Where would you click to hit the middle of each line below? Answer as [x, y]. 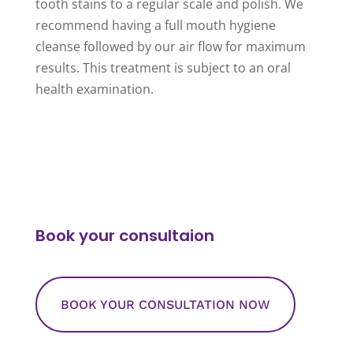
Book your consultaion [126, 235]
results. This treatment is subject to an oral [163, 67]
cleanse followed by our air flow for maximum [170, 46]
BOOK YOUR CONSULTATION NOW [165, 304]
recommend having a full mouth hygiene [155, 25]
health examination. [94, 89]
